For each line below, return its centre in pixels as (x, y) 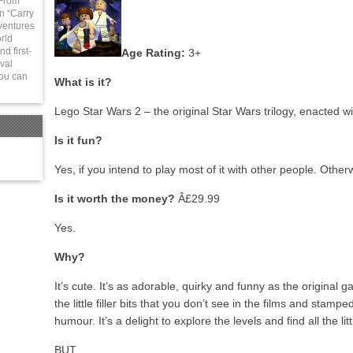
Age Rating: (153, 53)
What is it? (83, 82)
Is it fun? (78, 140)
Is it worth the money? (115, 199)
